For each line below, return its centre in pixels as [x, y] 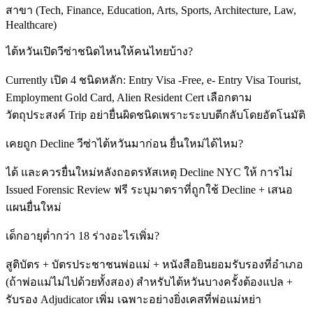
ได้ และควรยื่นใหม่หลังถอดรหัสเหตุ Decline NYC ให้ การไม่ [149, 173]
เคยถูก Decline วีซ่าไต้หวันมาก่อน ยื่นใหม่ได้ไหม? [124, 144]
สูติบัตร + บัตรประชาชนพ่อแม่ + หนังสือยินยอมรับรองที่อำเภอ [154, 265]
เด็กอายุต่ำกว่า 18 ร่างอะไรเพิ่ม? [82, 236]
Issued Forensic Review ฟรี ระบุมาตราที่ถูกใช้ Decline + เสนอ [149, 190]
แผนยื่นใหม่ [34, 208]
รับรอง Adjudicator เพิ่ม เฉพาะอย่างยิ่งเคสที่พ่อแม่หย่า [133, 300]
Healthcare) [31, 25]
